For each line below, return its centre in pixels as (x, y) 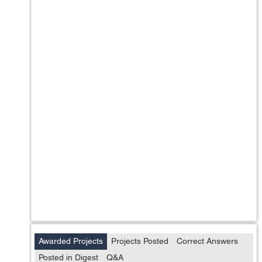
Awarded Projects (71, 241)
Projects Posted (140, 241)
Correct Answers (207, 241)
